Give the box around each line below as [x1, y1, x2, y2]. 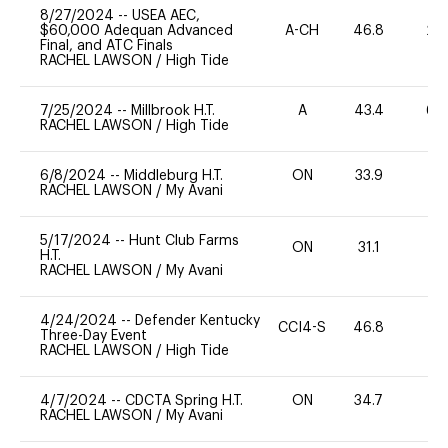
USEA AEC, [132, 8, 200, 23]
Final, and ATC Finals [40, 38, 173, 53]
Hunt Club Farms [129, 233, 239, 248]
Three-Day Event [40, 328, 147, 343]
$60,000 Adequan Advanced [40, 23, 233, 38]
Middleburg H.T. [124, 168, 223, 183]
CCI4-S [278, 321, 327, 336]
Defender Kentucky [135, 313, 260, 328]
